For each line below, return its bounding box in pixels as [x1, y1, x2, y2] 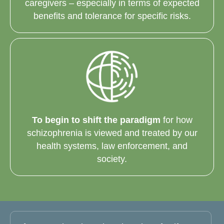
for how [160, 114, 192, 125]
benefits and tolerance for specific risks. [33, 11, 191, 21]
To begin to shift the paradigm [31, 114, 160, 125]
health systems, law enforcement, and [36, 140, 187, 151]
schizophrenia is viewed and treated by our [26, 127, 197, 138]
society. [97, 153, 127, 164]
